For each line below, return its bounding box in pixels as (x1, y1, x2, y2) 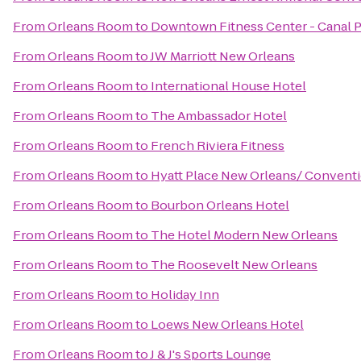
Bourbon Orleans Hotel (151, 197, 289, 214)
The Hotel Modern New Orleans (151, 226, 338, 243)
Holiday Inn (151, 286, 219, 303)
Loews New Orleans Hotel (151, 316, 304, 333)
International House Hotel (151, 77, 306, 94)
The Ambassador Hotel (151, 107, 287, 124)
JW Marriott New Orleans (150, 48, 295, 64)
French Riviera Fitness (151, 137, 284, 154)
